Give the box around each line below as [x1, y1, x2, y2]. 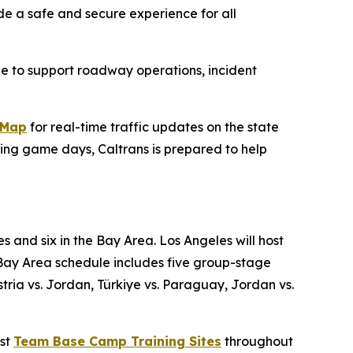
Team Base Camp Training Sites [13, 333, 221, 349]
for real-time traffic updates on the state [27, 119, 279, 135]
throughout [221, 333, 293, 349]
